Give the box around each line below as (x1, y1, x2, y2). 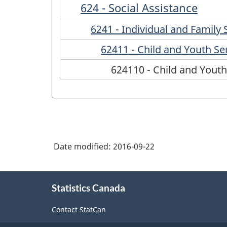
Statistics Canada (52, 181, 125, 194)
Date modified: (54, 140, 113, 152)
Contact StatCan (52, 205, 106, 215)
